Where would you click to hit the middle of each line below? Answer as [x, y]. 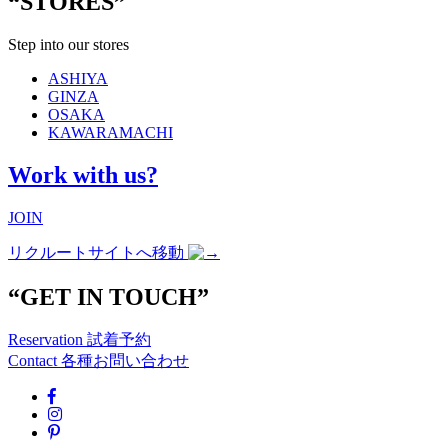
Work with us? [83, 174]
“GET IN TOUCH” [108, 296]
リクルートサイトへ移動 [98, 252]
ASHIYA [78, 78]
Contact [34, 361]
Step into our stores [68, 44]
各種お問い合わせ [125, 361]
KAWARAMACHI [110, 132]
